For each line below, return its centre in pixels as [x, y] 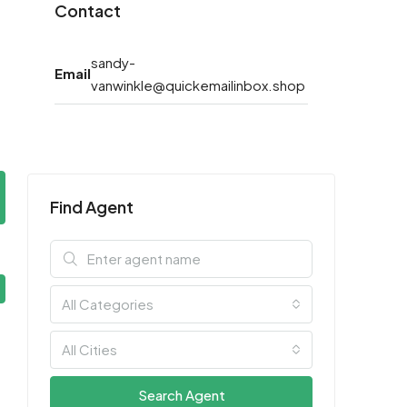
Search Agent [181, 394]
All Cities [89, 349]
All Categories [108, 303]
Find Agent [92, 206]
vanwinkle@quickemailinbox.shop [198, 84]
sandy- [113, 62]
